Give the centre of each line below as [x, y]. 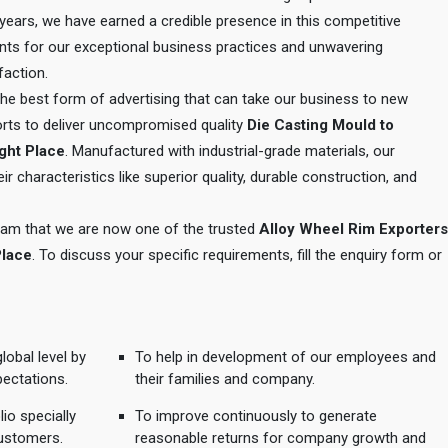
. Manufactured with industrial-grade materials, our [230, 151]
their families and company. [224, 379]
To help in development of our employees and [285, 357]
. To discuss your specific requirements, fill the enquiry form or [237, 255]
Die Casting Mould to [320, 125]
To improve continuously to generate [255, 416]
